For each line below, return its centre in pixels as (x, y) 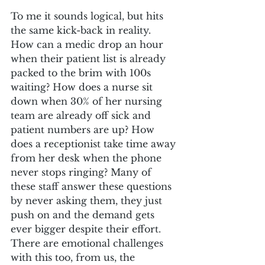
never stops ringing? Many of (83, 172)
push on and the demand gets (84, 214)
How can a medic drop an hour (88, 44)
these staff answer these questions (93, 186)
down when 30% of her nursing (88, 101)
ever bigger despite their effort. (86, 229)
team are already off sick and (82, 115)
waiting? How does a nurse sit (83, 87)
